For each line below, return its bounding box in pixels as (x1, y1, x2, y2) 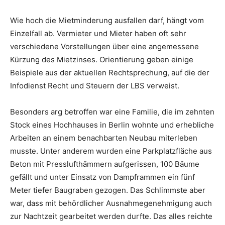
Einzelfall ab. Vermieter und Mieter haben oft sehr (10, 29, 186, 39)
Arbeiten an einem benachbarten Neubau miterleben (10, 133, 197, 143)
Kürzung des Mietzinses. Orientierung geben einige (10, 55, 193, 65)
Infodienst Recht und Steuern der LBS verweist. (10, 81, 179, 91)
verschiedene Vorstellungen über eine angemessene (10, 42, 199, 52)
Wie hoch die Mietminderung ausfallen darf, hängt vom (10, 16, 204, 26)
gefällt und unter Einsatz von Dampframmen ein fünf (10, 172, 195, 182)
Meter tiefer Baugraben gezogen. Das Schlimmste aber (10, 185, 205, 195)
